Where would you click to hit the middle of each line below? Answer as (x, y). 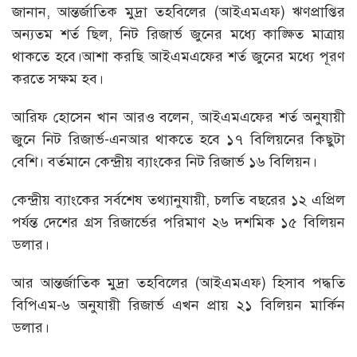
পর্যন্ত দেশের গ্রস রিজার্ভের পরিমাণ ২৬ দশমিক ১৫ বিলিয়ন (178, 223)
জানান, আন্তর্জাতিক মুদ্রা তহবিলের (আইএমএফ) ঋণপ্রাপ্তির (178, 12)
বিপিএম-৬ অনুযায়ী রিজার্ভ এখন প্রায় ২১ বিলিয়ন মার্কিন (178, 306)
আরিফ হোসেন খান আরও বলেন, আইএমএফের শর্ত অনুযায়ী (178, 118)
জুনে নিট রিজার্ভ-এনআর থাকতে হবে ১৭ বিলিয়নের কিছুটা (178, 140)
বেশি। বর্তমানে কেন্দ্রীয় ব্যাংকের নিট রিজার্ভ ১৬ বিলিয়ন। (165, 162)
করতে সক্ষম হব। (58, 79)
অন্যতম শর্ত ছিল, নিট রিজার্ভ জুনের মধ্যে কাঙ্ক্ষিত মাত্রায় (178, 35)
